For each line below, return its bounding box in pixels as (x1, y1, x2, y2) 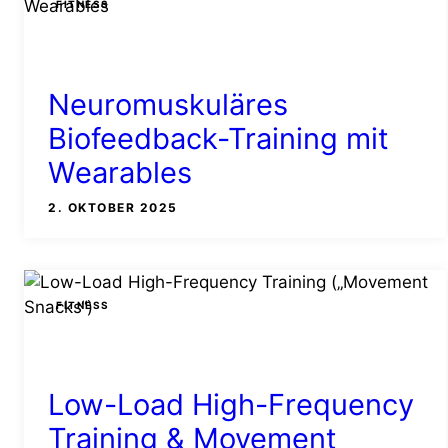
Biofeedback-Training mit (48, 120, 389, 156)
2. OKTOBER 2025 (48, 199, 178, 215)
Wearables (48, 154, 192, 190)
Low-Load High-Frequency (48, 387, 414, 423)
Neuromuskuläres (48, 86, 288, 122)
